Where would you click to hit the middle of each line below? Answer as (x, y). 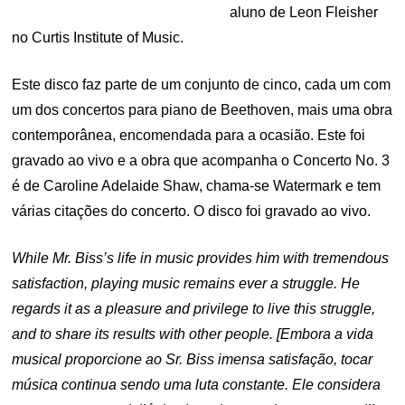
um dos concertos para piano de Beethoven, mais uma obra (202, 109)
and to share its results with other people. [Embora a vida (193, 334)
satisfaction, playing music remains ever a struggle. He (186, 283)
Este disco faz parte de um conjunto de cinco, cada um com (202, 84)
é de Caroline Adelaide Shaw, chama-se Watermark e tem (197, 185)
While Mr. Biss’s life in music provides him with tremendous (201, 258)
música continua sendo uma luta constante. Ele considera (197, 384)
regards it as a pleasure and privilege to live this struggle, (194, 308)
